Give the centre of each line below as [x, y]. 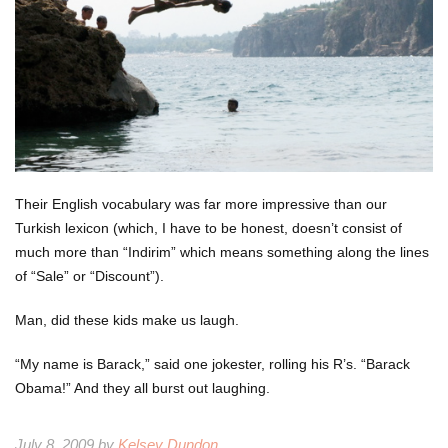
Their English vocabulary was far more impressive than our [201, 204]
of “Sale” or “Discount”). [89, 276]
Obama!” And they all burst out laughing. [142, 388]
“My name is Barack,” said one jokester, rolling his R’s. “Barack [212, 364]
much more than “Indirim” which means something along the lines [222, 252]
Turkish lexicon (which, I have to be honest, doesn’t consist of [208, 228]
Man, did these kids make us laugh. [127, 320]
